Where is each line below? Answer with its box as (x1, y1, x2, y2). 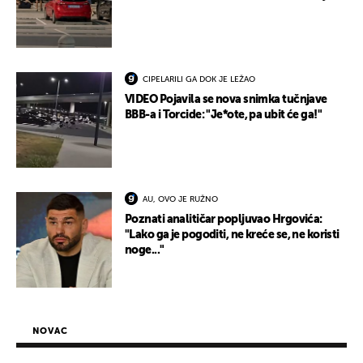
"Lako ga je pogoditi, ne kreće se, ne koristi (125, 229, 340, 241)
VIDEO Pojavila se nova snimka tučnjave (125, 94, 327, 106)
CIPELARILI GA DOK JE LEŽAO (143, 75, 255, 84)
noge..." (125, 245, 164, 257)
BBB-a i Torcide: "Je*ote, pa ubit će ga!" (125, 109, 322, 122)
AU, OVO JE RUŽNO (143, 195, 218, 204)
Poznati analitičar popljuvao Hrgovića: (125, 214, 322, 226)
